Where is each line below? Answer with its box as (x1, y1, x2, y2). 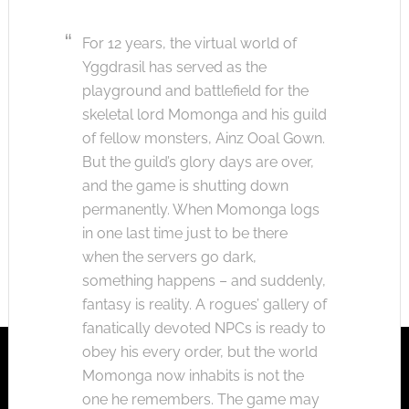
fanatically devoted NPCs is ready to (81, 319, 326, 337)
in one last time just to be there (81, 224, 288, 242)
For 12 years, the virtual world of (81, 34, 297, 52)
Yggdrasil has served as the (81, 58, 267, 76)
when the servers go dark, (81, 247, 257, 266)
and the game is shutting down (81, 176, 288, 194)
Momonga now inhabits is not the (81, 366, 304, 384)
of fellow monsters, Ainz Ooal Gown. (81, 129, 325, 147)
